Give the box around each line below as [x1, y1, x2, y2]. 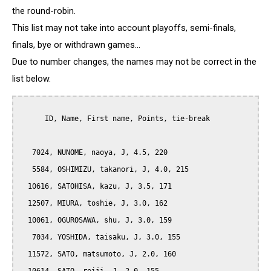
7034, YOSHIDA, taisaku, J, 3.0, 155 [19, 233, 32, 242]
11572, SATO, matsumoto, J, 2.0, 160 [19, 250, 28, 259]
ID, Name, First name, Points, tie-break [19, 114, 45, 123]
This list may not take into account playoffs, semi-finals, [12, 22, 236, 33]
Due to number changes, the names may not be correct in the [12, 56, 256, 67]
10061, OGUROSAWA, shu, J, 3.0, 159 [19, 216, 28, 225]
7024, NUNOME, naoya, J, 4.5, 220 [19, 148, 32, 157]
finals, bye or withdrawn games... [12, 39, 140, 50]
